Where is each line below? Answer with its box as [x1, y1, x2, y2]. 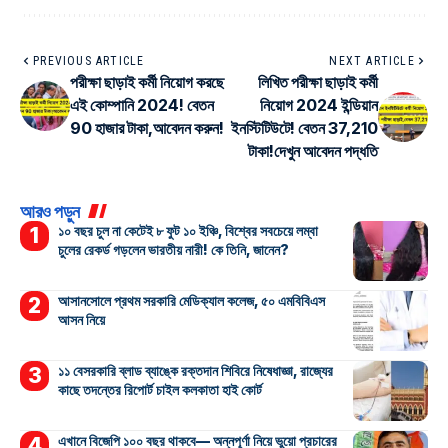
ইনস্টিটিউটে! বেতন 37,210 [231, 118, 378, 139]
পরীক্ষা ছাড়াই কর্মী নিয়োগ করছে [70, 72, 224, 93]
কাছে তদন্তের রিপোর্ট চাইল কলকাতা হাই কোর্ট [57, 381, 262, 399]
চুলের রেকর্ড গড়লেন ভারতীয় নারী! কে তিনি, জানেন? [57, 241, 289, 259]
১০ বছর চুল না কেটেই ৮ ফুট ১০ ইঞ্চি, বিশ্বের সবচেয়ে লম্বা [57, 222, 318, 240]
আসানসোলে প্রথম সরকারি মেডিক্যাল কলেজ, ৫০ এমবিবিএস [57, 292, 325, 310]
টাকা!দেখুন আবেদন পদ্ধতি [248, 141, 378, 162]
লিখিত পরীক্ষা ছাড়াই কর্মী [258, 72, 378, 93]
